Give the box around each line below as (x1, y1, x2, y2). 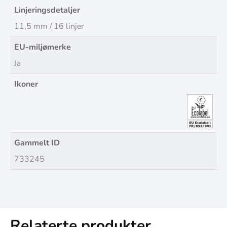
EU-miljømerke (14, 42, 71, 53)
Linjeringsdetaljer (14, 5, 80, 16)
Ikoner (14, 79, 38, 90)
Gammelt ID (14, 137, 60, 149)
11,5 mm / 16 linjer (14, 21, 84, 32)
